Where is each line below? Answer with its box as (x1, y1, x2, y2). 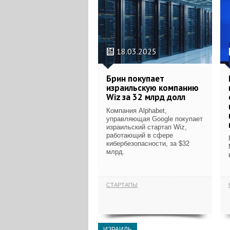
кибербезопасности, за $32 (106, 139, 189, 147)
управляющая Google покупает (106, 114, 203, 123)
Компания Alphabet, (106, 106, 167, 114)
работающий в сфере (106, 131, 173, 139)
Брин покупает (106, 72, 164, 84)
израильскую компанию (106, 82, 199, 93)
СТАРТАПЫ (106, 182, 138, 188)
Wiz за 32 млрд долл (106, 91, 185, 103)
